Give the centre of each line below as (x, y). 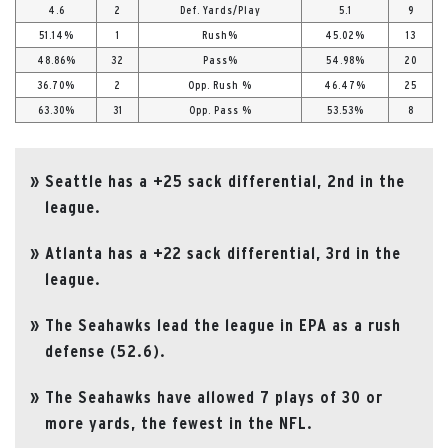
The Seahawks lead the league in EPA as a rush (223, 324)
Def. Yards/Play (220, 9)
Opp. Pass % (220, 109)
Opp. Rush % (220, 84)
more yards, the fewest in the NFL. (179, 422)
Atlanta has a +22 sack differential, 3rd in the (223, 252)
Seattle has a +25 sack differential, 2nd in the (225, 180)
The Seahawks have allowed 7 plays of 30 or (214, 396)
